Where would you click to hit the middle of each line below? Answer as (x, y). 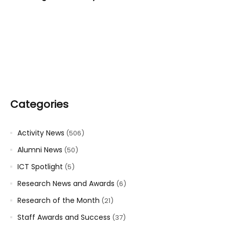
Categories (39, 105)
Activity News (41, 133)
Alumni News (40, 150)
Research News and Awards (66, 184)
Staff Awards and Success (64, 217)
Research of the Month (59, 201)
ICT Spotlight (40, 167)
